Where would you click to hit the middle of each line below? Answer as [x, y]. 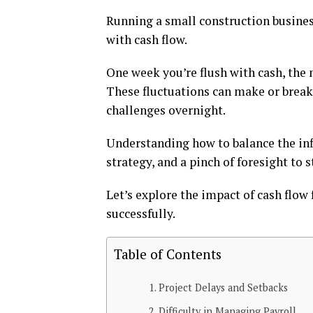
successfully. [141, 213]
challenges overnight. [166, 110]
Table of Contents [168, 254]
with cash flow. [147, 39]
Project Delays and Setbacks [223, 287]
